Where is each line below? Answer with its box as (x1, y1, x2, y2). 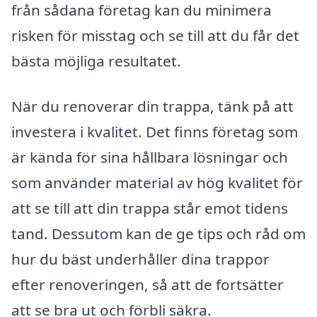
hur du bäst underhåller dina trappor (11, 249, 270, 270)
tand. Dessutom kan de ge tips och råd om (11, 224, 306, 244)
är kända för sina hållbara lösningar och (11, 147, 288, 168)
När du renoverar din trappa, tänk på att (11, 96, 294, 117)
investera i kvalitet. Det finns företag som (11, 122, 298, 142)
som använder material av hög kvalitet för (11, 173, 303, 193)
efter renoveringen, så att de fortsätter (11, 275, 284, 295)
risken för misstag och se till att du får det (11, 25, 299, 46)
